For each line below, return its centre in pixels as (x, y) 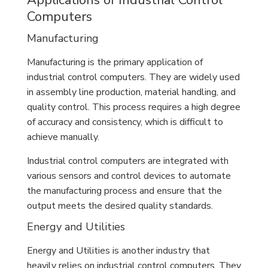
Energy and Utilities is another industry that (118, 251)
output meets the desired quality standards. (120, 206)
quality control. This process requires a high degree (134, 107)
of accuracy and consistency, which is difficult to (125, 122)
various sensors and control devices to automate (129, 176)
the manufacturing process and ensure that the (124, 191)
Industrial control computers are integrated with (128, 161)
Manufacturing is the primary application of (115, 62)
